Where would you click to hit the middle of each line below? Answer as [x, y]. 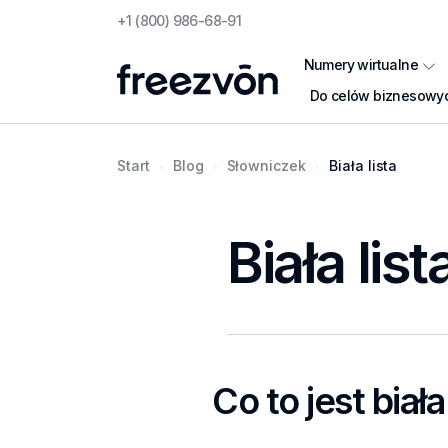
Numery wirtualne [361, 64]
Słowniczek [266, 165]
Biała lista [363, 165]
